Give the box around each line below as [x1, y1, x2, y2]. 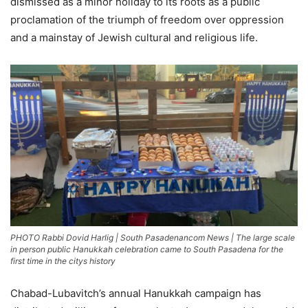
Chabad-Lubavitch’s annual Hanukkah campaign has [10, 286, 261, 300]
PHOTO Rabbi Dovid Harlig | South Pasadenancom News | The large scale [10, 232, 295, 243]
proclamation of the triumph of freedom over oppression [10, 12, 284, 26]
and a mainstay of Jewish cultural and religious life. [10, 30, 258, 44]
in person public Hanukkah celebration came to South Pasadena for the [10, 243, 283, 254]
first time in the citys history [10, 255, 115, 266]
